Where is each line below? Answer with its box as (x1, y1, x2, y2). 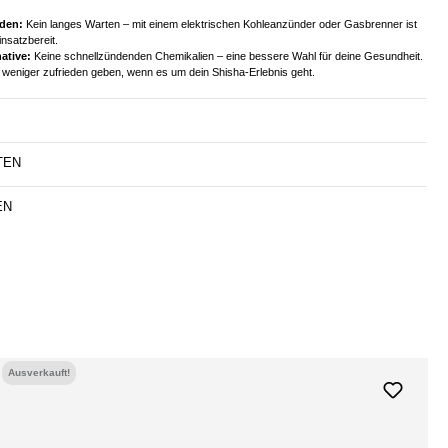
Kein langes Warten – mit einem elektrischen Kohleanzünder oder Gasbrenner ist (23, 17, 417, 30)
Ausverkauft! (8, 366, 70, 378)
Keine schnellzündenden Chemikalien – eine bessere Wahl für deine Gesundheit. (31, 49, 423, 62)
